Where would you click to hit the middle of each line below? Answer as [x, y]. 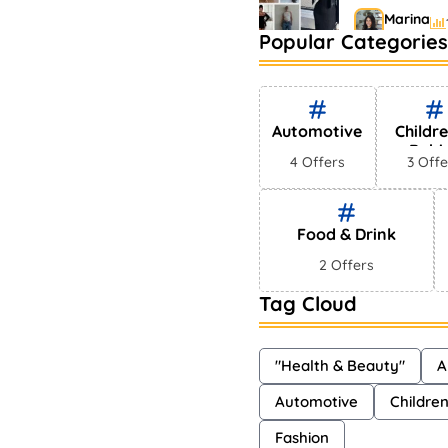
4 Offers [317, 162]
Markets [385, 70]
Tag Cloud [308, 303]
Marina [407, 19]
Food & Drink [346, 234]
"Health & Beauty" [340, 365]
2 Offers [346, 265]
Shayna [409, 99]
